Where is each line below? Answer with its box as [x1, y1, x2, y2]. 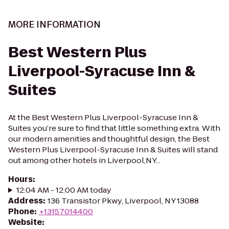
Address [8, 195, 43, 206]
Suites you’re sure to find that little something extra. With [8, 123, 220, 133]
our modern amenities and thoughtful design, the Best [8, 133, 210, 144]
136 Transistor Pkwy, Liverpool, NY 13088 [48, 195, 199, 206]
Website [8, 217, 42, 227]
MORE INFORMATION [8, 18, 101, 31]
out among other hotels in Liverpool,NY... [8, 155, 161, 166]
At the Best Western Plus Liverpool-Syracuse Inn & [8, 112, 198, 123]
